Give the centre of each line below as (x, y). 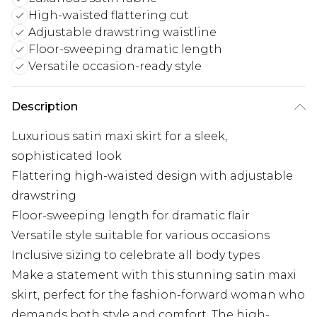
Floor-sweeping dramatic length (125, 50)
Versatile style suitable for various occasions (140, 236)
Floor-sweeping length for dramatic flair (131, 216)
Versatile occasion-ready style (115, 67)
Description (45, 107)
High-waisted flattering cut (109, 16)
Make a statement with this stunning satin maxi (154, 275)
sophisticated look (67, 156)
